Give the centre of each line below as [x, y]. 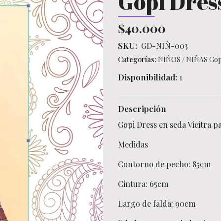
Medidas [133, 144]
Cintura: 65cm [143, 184]
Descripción [142, 109]
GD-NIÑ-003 [165, 46]
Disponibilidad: [147, 77]
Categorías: [137, 59]
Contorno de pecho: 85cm [164, 164]
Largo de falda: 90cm [157, 203]
